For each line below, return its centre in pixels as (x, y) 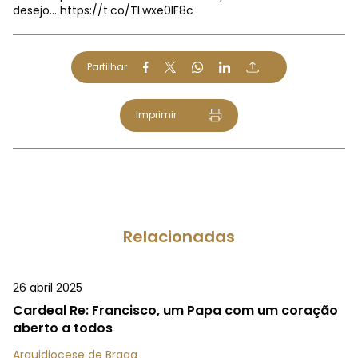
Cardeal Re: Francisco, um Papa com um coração (175, 311)
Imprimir (156, 115)
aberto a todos (63, 328)
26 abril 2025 (48, 288)
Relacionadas (179, 237)
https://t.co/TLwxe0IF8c (127, 10)
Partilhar (107, 67)
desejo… (36, 10)
